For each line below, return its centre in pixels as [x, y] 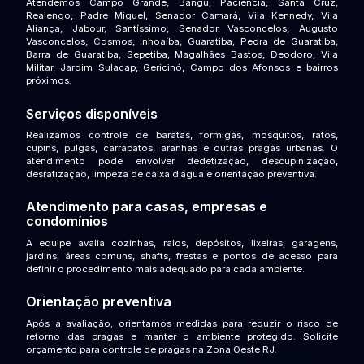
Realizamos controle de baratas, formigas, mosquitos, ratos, [182, 135]
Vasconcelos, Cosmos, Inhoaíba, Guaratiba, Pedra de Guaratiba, [182, 42]
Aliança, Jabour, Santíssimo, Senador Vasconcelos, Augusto [182, 29]
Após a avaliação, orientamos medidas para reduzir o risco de [182, 323]
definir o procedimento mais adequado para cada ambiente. [165, 269]
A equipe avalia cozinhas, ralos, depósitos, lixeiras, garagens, [182, 243]
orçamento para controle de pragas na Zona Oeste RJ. [152, 349]
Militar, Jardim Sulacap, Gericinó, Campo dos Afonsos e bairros [182, 68]
